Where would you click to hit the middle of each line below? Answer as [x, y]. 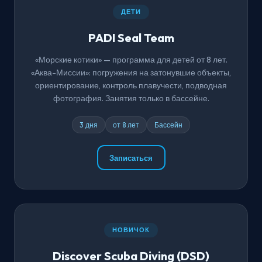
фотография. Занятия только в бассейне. [131, 99]
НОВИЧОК [131, 230]
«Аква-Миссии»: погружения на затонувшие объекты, [131, 73]
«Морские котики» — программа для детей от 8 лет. [131, 60]
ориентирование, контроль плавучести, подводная [131, 86]
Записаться [131, 158]
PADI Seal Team [131, 38]
